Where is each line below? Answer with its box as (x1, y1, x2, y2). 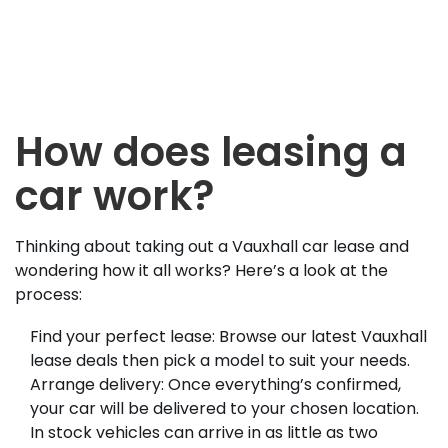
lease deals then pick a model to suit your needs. (30, 348, 414, 372)
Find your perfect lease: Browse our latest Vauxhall (30, 324, 427, 348)
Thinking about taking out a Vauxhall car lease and (15, 234, 409, 258)
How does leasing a (15, 123, 407, 180)
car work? (15, 167, 214, 224)
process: (15, 282, 86, 306)
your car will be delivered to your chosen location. (30, 396, 419, 420)
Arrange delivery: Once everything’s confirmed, (30, 372, 401, 396)
